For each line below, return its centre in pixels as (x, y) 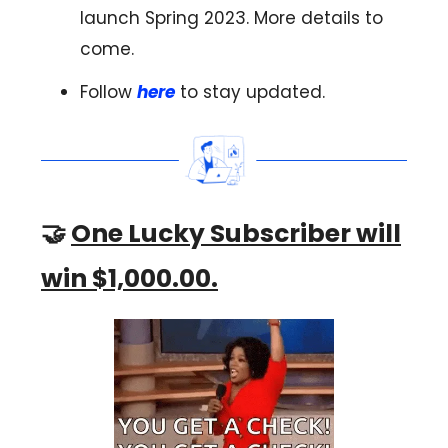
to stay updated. (250, 92)
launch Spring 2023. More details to (231, 18)
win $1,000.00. (129, 278)
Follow (108, 92)
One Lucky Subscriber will (236, 233)
